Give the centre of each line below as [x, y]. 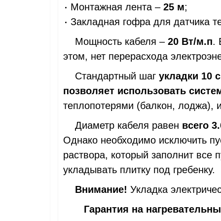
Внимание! [103, 189]
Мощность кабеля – [115, 41]
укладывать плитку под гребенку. [139, 170]
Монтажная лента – [115, 7]
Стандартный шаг [110, 76]
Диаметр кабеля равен [123, 125]
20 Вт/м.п [190, 41]
